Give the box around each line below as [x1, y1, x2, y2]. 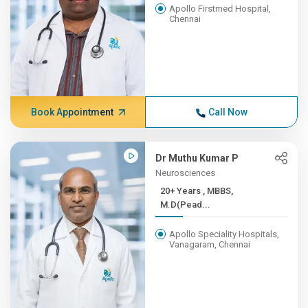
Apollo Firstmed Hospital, [169, 3, 272, 14]
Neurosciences [155, 168, 216, 178]
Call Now [208, 107, 247, 118]
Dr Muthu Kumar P [155, 153, 239, 164]
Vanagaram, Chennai [169, 239, 251, 250]
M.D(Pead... [160, 199, 211, 210]
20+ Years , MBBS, [160, 186, 203, 196]
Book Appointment [30, 107, 113, 118]
